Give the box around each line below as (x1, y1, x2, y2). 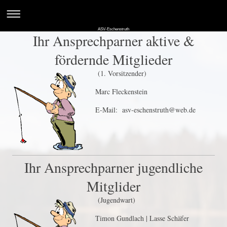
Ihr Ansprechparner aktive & (32, 31, 195, 50)
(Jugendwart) (95, 195, 135, 205)
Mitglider (87, 176, 140, 196)
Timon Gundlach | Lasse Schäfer (95, 213, 189, 223)
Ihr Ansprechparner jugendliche (24, 158, 203, 177)
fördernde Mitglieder (55, 50, 172, 69)
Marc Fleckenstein (95, 87, 147, 96)
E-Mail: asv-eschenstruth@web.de (95, 105, 196, 115)
